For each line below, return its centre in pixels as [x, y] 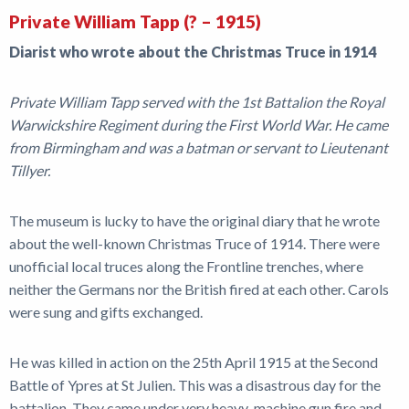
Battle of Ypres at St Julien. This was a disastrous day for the [195, 384]
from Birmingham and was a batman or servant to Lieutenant [199, 147]
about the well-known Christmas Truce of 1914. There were [194, 243]
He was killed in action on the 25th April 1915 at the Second [194, 362]
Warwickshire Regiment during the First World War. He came [199, 124]
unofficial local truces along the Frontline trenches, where [186, 266]
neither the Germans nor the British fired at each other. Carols [199, 288]
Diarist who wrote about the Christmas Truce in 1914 [193, 51]
